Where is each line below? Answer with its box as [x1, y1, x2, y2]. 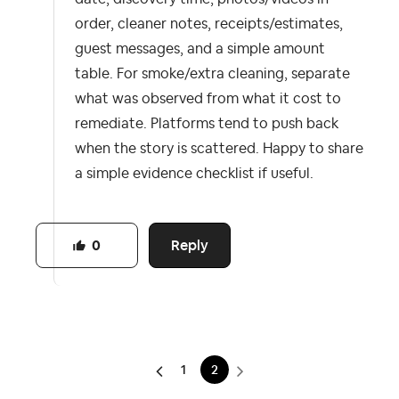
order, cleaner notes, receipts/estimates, [75, 16, 343, 31]
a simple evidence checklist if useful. [75, 166, 313, 181]
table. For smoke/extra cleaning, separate [75, 66, 350, 81]
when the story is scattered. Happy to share [75, 141, 363, 156]
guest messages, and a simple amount [75, 41, 325, 56]
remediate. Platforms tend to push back [75, 116, 338, 131]
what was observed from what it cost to [75, 91, 341, 106]
